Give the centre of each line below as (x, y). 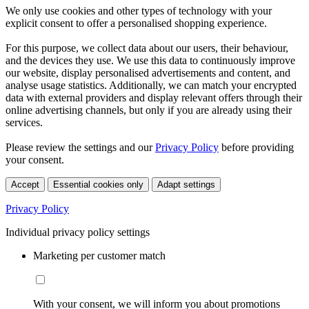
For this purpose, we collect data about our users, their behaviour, (147, 48)
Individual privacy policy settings (78, 232)
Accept (25, 184)
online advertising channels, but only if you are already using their (149, 110)
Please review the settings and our (80, 147)
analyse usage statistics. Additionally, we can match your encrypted (151, 85)
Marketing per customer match (99, 255)
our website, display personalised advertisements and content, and (148, 72)
